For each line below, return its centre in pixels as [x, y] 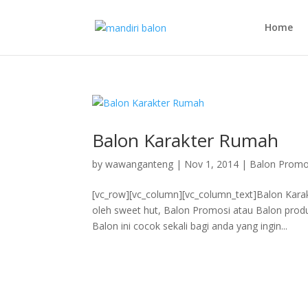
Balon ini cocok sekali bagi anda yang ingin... [190, 226]
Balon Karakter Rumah [186, 140]
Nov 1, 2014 [212, 164]
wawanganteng [140, 164]
